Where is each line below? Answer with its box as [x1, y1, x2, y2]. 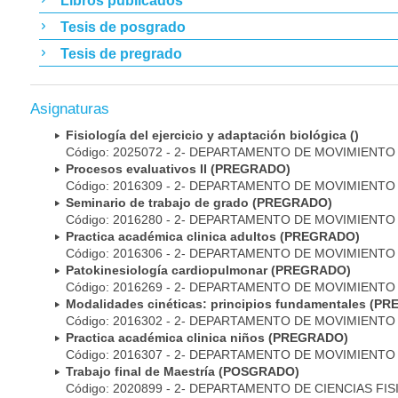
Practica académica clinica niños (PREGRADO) [66, 330, 348, 346]
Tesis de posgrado [60, 19, 186, 35]
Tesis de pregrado [60, 45, 182, 61]
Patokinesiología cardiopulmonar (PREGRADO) [66, 263, 351, 278]
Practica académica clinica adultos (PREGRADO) [66, 229, 360, 244]
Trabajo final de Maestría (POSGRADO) [66, 364, 299, 379]
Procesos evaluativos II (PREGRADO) [66, 162, 291, 177]
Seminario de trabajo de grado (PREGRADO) [66, 195, 332, 211]
